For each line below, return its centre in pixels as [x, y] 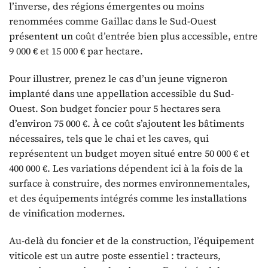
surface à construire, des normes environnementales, [130, 183]
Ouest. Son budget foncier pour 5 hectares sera [115, 109]
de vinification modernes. [67, 213]
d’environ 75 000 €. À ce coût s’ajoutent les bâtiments [127, 124]
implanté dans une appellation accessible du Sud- [121, 94]
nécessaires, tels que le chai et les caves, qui [109, 138]
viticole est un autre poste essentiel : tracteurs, [115, 255]
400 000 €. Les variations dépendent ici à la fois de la [126, 168]
